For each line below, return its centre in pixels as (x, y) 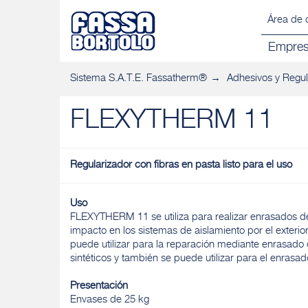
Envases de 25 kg (110, 300)
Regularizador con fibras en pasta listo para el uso (181, 165)
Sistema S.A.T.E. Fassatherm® (139, 79)
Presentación (99, 286)
